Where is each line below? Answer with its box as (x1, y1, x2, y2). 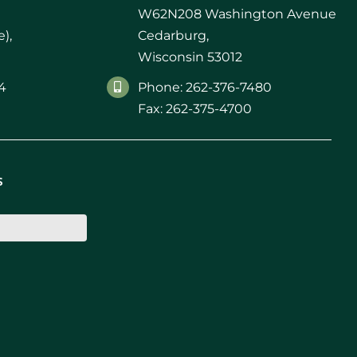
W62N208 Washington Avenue (137, 6, 336, 22)
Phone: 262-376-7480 (137, 79, 272, 95)
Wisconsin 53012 (137, 49, 242, 65)
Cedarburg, (137, 27, 209, 43)
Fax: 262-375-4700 (137, 100, 252, 116)
